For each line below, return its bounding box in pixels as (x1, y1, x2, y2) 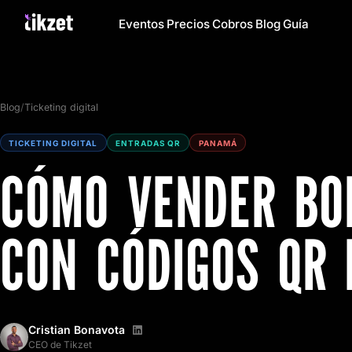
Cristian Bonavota (28, 323, 128, 337)
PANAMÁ (198, 137, 237, 148)
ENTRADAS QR (115, 137, 181, 148)
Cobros (211, 16, 253, 31)
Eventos (118, 16, 164, 31)
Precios (166, 16, 210, 31)
